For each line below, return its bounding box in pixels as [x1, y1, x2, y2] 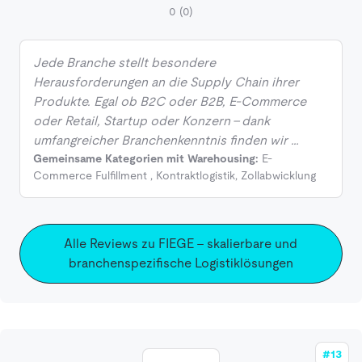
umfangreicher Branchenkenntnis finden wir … [33, 133, 299, 149]
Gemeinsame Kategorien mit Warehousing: [33, 152, 259, 166]
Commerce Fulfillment [33, 169, 147, 183]
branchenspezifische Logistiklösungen [68, 255, 293, 271]
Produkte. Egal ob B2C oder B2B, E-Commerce [33, 94, 306, 110]
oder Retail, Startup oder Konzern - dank [33, 113, 270, 129]
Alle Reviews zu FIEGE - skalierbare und [64, 236, 298, 252]
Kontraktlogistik [156, 169, 235, 183]
